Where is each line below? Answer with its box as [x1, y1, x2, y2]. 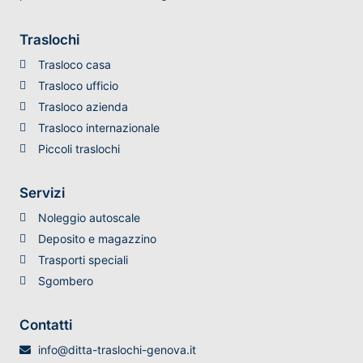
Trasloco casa [37, 58, 111, 72]
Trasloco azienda [37, 100, 128, 114]
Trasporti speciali [37, 253, 128, 267]
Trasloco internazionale [37, 121, 160, 135]
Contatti [19, 317, 72, 334]
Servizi [19, 185, 65, 202]
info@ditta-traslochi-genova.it [37, 343, 196, 357]
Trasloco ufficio [37, 79, 118, 93]
